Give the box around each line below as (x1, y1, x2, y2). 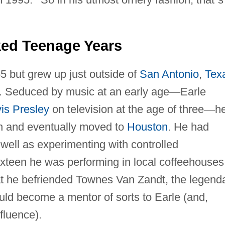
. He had (167, 120, 209, 133)
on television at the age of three (49, 102, 204, 116)
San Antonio (139, 67, 199, 80)
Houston (127, 120, 168, 133)
